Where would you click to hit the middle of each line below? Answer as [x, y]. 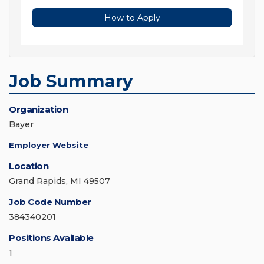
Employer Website [49, 145]
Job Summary [71, 81]
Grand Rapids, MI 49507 [60, 181]
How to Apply [132, 18]
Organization [38, 110]
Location [29, 166]
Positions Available [51, 238]
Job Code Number [50, 202]
